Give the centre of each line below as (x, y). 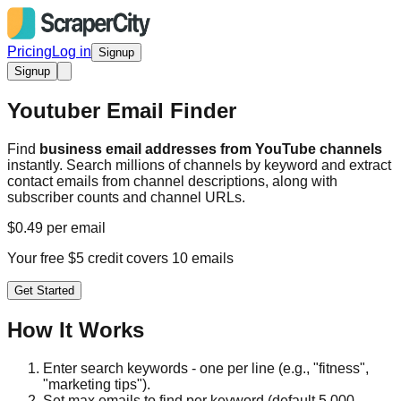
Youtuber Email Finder (122, 110)
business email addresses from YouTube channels (211, 149)
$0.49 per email (56, 227)
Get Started (44, 290)
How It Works (76, 329)
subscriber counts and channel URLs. (126, 197)
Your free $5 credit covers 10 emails (120, 258)
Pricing (30, 51)
